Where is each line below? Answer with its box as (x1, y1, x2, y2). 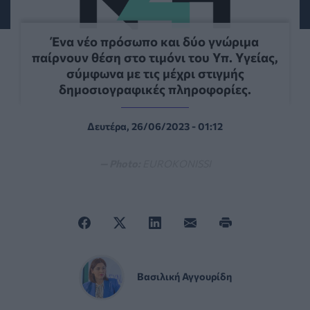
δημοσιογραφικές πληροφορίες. (59, 80, 251, 97)
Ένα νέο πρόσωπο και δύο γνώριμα (51, 33, 259, 49)
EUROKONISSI (142, 156, 211, 170)
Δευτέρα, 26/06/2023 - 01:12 (87, 119, 223, 132)
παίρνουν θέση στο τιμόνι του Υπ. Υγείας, (32, 48, 278, 65)
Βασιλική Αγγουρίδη (136, 269, 232, 282)
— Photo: (99, 156, 140, 170)
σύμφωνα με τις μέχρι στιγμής (66, 64, 244, 81)
